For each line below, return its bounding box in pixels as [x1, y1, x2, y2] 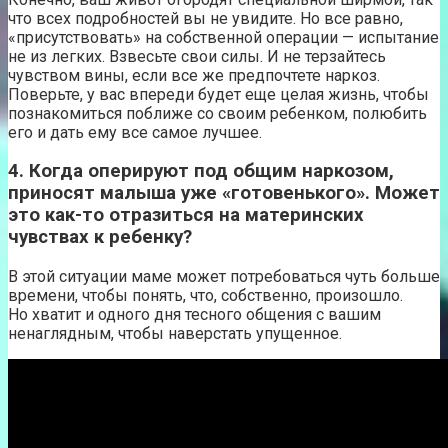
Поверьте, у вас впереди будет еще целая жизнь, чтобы [8, 84, 429, 104]
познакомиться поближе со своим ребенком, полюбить [8, 103, 427, 123]
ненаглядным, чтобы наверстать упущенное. [8, 323, 342, 343]
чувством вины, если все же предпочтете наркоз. [8, 65, 380, 85]
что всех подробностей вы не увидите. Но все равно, [8, 8, 403, 28]
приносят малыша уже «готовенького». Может [8, 182, 440, 205]
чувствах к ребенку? [8, 226, 192, 249]
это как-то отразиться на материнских [8, 204, 364, 227]
